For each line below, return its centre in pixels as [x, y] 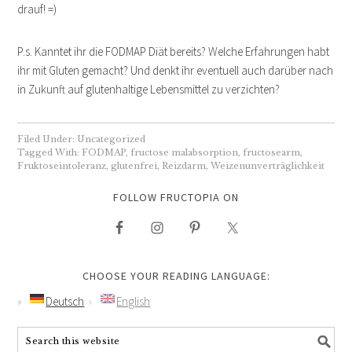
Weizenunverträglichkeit [268, 165]
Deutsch [65, 301]
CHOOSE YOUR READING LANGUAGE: [176, 275]
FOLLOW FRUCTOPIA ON [176, 197]
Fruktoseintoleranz [62, 165]
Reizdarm [184, 165]
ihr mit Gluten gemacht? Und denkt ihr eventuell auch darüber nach [176, 70]
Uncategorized [112, 139]
